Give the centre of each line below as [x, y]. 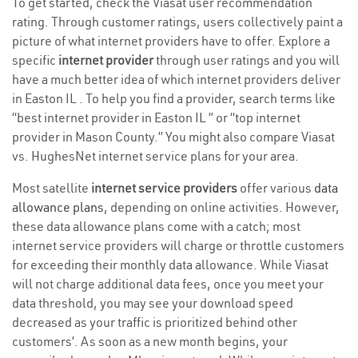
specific [35, 60]
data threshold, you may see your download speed [153, 303]
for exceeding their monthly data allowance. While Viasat [170, 265]
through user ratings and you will [247, 60]
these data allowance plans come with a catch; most [156, 227]
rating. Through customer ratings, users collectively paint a [177, 22]
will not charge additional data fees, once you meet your [168, 284]
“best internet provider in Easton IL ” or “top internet [156, 118]
